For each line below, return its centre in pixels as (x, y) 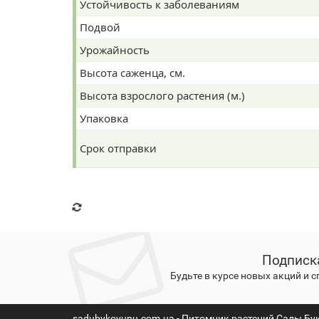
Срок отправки (118, 164)
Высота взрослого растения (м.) (162, 111)
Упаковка (104, 134)
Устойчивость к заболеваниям (159, 20)
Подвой (100, 43)
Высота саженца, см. (132, 88)
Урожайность (115, 66)
